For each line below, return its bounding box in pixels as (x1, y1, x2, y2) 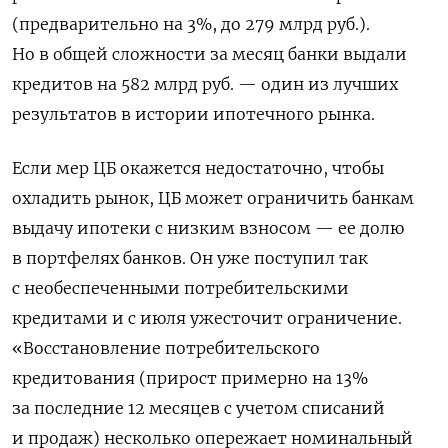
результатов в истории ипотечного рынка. (12, 103, 375, 124)
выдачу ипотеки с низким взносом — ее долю (12, 217, 404, 238)
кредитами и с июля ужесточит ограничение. (12, 307, 402, 328)
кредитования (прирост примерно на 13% (12, 367, 368, 388)
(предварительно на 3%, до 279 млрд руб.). (12, 13, 370, 34)
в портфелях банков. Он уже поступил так (12, 247, 368, 268)
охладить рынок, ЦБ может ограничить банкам (12, 187, 414, 208)
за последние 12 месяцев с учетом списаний (12, 397, 385, 418)
